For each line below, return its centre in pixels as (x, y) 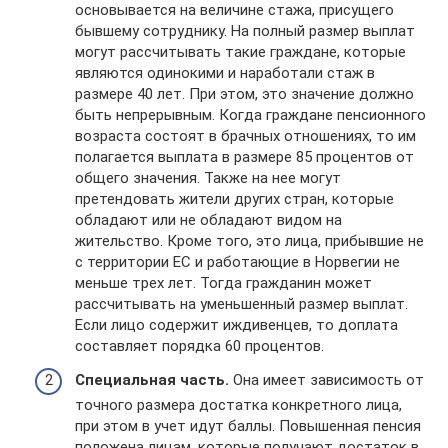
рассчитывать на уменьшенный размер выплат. (241, 304)
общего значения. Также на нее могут (208, 178)
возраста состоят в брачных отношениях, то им (245, 136)
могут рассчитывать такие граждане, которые (240, 52)
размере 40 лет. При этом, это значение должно (244, 94)
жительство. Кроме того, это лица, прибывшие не (249, 241)
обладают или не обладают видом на (208, 220)
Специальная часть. (152, 379)
